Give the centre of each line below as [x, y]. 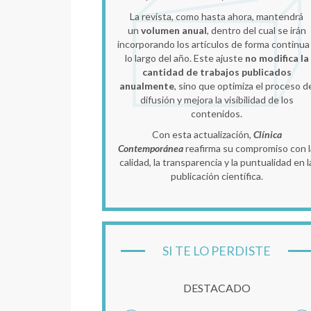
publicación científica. [217, 176]
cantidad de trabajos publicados [217, 72]
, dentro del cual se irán [256, 30]
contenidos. [217, 113]
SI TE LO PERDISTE [217, 250]
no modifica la [277, 58]
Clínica [267, 134]
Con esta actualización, [202, 134]
